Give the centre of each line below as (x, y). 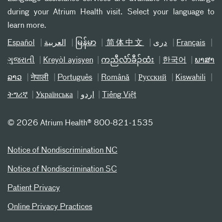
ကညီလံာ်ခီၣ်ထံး (128, 60)
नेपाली (40, 78)
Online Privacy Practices (50, 207)
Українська (54, 95)
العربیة (55, 43)
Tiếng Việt (119, 95)
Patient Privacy (34, 188)
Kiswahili (191, 78)
